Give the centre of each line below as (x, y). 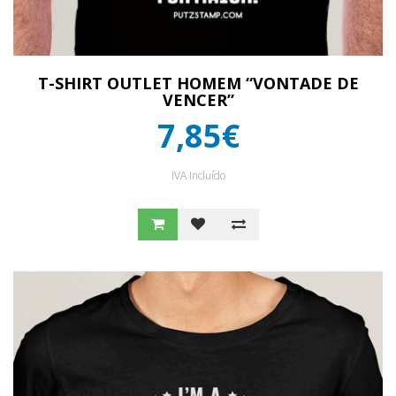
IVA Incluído (198, 175)
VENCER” (198, 100)
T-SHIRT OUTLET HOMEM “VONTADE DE (198, 83)
